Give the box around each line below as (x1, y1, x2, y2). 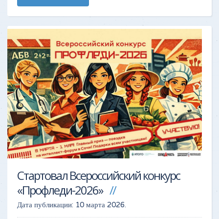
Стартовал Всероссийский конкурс (17, 167, 180, 183)
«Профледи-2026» (17, 181, 103, 198)
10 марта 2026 (75, 200, 125, 209)
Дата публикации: (17, 200, 75, 209)
